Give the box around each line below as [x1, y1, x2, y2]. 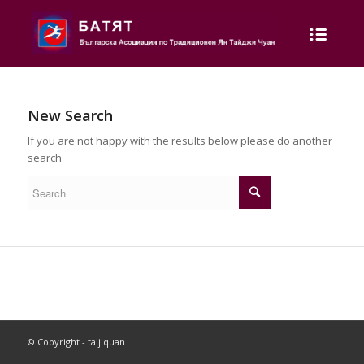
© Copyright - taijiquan [27, 336, 125, 349]
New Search [27, 106, 113, 125]
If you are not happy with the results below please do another [27, 133, 332, 149]
